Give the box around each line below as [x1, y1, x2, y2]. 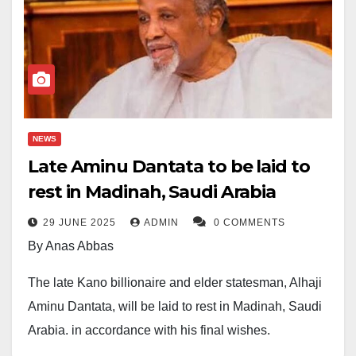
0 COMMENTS [214, 217, 285, 229]
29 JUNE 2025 [43, 217, 119, 229]
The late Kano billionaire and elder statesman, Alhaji [28, 276, 322, 290]
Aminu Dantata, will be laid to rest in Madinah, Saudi [28, 300, 322, 314]
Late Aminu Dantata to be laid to [28, 156, 310, 178]
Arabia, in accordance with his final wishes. [28, 323, 270, 338]
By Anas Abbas [28, 239, 114, 253]
